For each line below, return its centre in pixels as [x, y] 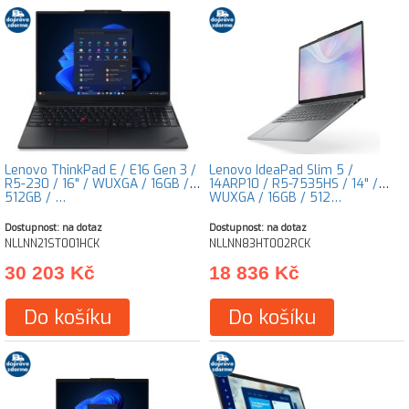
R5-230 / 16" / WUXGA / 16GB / [97, 184]
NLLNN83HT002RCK [260, 244]
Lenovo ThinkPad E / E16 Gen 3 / [100, 170]
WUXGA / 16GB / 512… [275, 198]
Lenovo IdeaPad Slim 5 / [281, 170]
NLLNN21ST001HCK [52, 244]
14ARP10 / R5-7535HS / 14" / [294, 184]
